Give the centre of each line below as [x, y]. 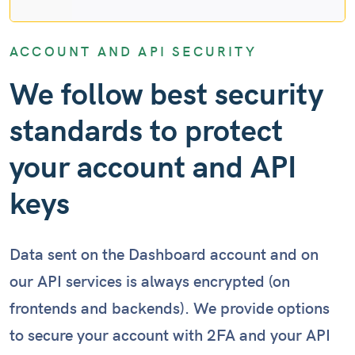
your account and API [153, 168]
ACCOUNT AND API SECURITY [133, 53]
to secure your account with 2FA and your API [170, 336]
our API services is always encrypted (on [150, 282]
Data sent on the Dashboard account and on [164, 256]
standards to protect [146, 132]
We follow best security [166, 95]
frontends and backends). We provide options [170, 309]
